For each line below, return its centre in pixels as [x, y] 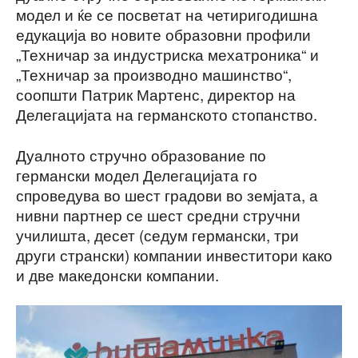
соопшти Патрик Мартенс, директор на [156, 94]
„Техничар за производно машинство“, [154, 74]
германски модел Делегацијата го [137, 175]
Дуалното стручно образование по [141, 155]
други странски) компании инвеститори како [174, 255]
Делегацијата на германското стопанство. [167, 114]
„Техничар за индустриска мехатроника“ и [167, 54]
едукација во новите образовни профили [163, 34]
